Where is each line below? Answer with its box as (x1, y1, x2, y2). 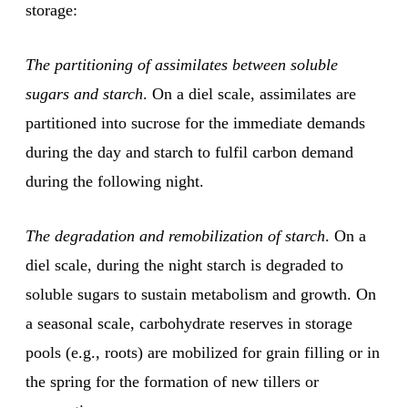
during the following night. (25, 172, 204, 191)
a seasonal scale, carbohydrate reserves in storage (25, 314, 352, 333)
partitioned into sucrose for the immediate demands (25, 114, 365, 133)
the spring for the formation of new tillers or (25, 372, 319, 392)
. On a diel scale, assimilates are (143, 85, 356, 104)
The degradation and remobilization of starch (25, 227, 325, 246)
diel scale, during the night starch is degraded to (25, 256, 343, 275)
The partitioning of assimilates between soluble (25, 56, 338, 75)
